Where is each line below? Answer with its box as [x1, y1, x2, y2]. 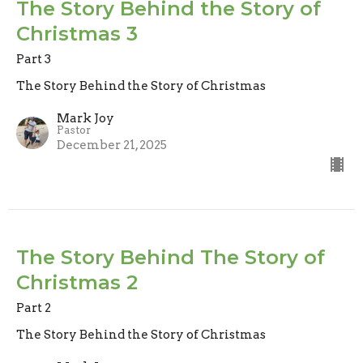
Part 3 [16, 51, 51, 66]
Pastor [57, 123, 91, 136]
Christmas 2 [16, 270, 138, 294]
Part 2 [16, 300, 51, 315]
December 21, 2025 [57, 137, 167, 152]
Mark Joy [57, 110, 114, 126]
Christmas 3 [16, 21, 138, 45]
